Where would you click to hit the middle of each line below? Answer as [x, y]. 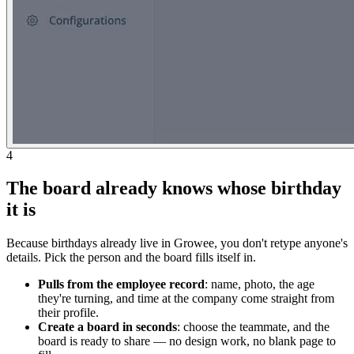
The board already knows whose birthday [174, 188]
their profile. [68, 313]
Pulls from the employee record [121, 284]
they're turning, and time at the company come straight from [186, 299]
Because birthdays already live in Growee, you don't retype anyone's [177, 243]
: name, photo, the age [260, 284]
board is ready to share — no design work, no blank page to [187, 341]
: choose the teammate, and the [253, 327]
